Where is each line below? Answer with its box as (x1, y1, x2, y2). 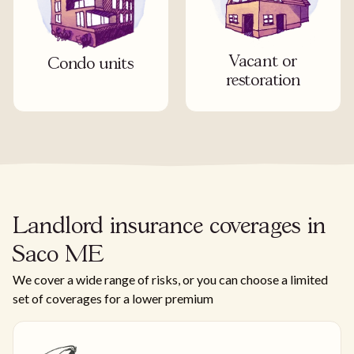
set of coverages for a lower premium (13, 291, 213, 307)
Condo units (47, 57, 134, 73)
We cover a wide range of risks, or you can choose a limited (13, 272, 328, 288)
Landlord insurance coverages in (13, 217, 326, 239)
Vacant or (229, 55, 297, 70)
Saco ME (13, 245, 104, 267)
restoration (226, 73, 300, 89)
